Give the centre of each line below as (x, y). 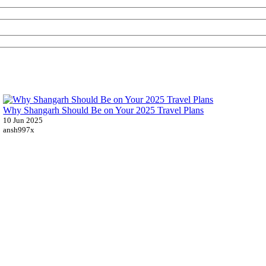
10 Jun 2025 (23, 121)
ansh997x (19, 130)
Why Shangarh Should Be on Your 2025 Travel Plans (104, 110)
